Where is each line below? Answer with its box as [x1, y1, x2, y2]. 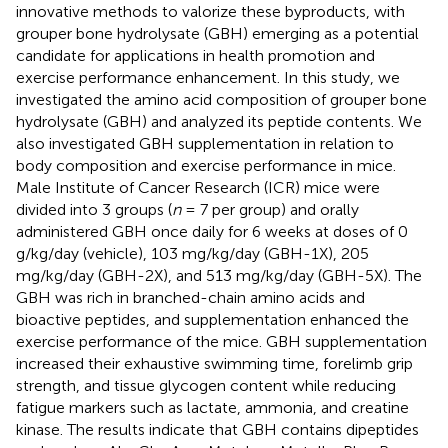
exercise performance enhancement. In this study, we [16, 67, 400, 87]
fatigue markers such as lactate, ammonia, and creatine [16, 397, 409, 417]
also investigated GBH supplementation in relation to [16, 133, 394, 153]
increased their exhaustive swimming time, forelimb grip [16, 353, 413, 373]
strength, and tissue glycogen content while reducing [16, 375, 396, 395]
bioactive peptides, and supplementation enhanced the [16, 309, 409, 329]
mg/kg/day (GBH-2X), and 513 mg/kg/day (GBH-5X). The [16, 265, 422, 285]
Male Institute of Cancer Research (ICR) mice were [16, 177, 380, 197]
